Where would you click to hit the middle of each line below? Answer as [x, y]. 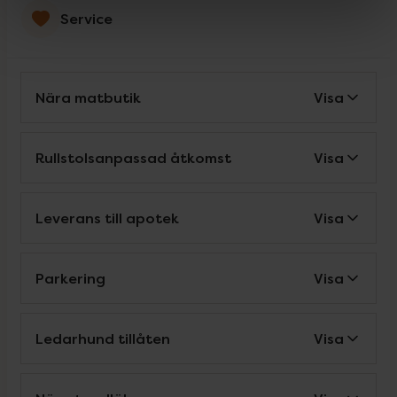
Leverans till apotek [107, 218]
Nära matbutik [88, 97]
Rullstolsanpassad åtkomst [133, 158]
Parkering [70, 278]
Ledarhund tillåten [103, 339]
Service [86, 19]
